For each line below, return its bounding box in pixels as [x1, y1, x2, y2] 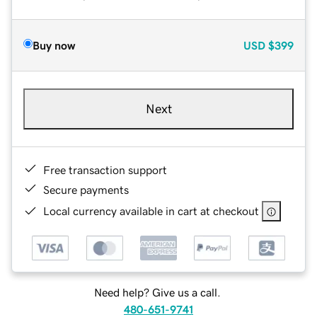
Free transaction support [43, 163, 167, 175]
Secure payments [43, 183, 129, 195]
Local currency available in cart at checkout [43, 204, 259, 217]
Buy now [33, 39, 75, 51]
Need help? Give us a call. [93, 287, 221, 299]
